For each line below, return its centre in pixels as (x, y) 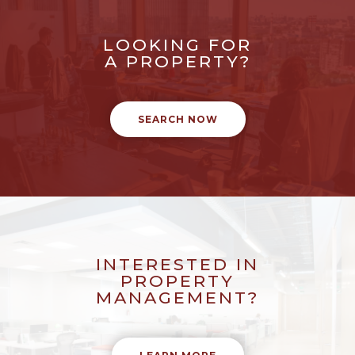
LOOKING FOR (177, 45)
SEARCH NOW (177, 120)
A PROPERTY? (177, 62)
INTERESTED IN (177, 265)
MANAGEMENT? (177, 298)
